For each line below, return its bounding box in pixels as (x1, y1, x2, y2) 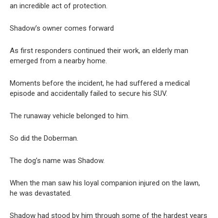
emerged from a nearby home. (10, 56, 107, 65)
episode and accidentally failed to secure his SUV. (10, 89, 167, 98)
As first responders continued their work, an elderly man (10, 46, 188, 55)
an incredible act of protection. (10, 1, 108, 10)
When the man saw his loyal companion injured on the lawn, (10, 178, 200, 187)
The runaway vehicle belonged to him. (10, 111, 129, 120)
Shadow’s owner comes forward (10, 23, 114, 33)
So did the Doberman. (10, 133, 78, 143)
